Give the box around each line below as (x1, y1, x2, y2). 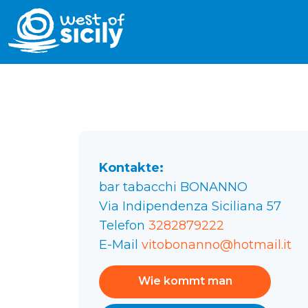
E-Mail (99, 237, 142, 252)
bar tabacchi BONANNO (99, 179, 247, 195)
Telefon (99, 218, 148, 233)
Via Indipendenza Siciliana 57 (99, 199, 281, 214)
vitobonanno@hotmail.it (142, 237, 291, 252)
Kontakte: (99, 160, 164, 175)
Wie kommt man (137, 274, 232, 287)
